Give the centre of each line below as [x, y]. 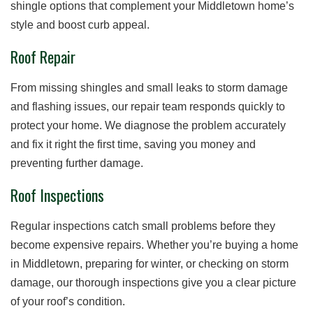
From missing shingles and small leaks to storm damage [149, 88]
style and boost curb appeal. [80, 24]
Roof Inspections [57, 195]
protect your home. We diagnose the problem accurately [148, 126]
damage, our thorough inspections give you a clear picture [153, 283]
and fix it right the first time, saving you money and [133, 145]
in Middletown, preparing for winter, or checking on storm [150, 264]
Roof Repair [43, 56]
